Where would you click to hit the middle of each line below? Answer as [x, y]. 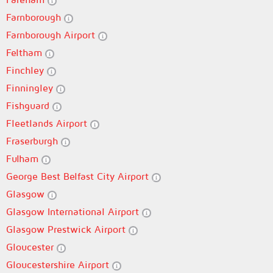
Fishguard [29, 105]
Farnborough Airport [52, 35]
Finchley [27, 70]
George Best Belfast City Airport [79, 176]
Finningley [31, 88]
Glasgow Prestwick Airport [67, 229]
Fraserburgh [34, 141]
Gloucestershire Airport [59, 264]
